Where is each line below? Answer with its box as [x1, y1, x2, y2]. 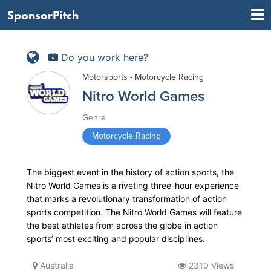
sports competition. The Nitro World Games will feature [27, 207, 242, 217]
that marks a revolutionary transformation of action [27, 194, 227, 204]
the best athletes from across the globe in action [27, 220, 218, 230]
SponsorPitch [7, 7, 79, 23]
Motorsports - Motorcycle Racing [82, 72, 204, 82]
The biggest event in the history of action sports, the [27, 167, 234, 177]
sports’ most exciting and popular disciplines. [27, 233, 205, 244]
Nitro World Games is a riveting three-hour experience [27, 180, 239, 191]
